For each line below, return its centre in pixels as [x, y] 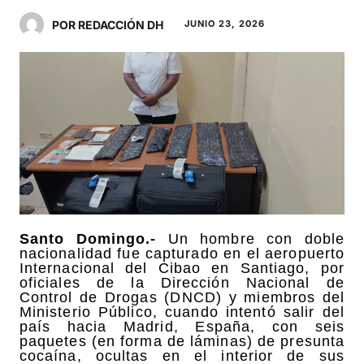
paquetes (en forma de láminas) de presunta [182, 341]
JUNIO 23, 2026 [225, 23]
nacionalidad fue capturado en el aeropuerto [182, 253]
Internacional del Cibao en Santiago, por [182, 268]
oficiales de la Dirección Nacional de [182, 282]
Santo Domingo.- [88, 238]
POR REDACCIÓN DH [108, 24]
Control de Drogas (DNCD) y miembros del [182, 297]
